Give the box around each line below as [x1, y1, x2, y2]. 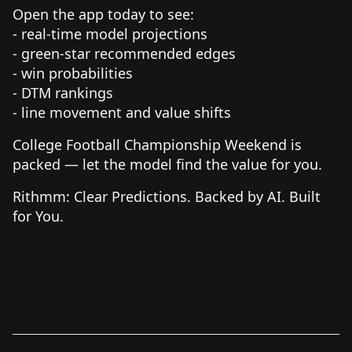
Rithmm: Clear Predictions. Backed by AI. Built [13, 186, 321, 206]
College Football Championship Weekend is [13, 134, 302, 154]
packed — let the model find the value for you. [13, 154, 322, 174]
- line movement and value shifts [13, 102, 239, 122]
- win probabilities [13, 63, 141, 82]
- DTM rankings [13, 82, 121, 102]
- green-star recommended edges [13, 43, 244, 63]
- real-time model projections [13, 24, 215, 43]
